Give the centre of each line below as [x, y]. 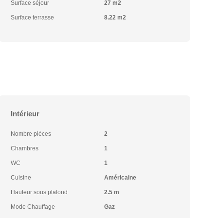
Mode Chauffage [33, 207]
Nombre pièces [31, 134]
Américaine [120, 178]
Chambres [25, 148]
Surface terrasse [33, 18]
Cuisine [21, 178]
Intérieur [25, 114]
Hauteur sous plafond [39, 192]
